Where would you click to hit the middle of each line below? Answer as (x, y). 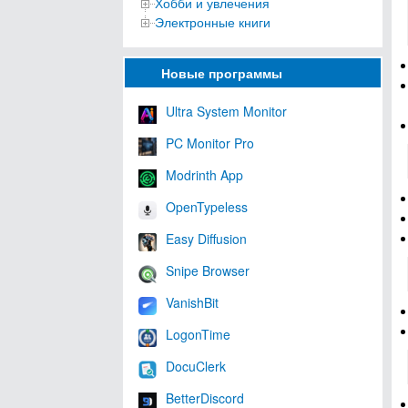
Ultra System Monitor (226, 112)
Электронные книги (213, 22)
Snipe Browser (208, 271)
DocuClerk (196, 367)
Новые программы (222, 73)
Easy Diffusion (206, 239)
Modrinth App (204, 175)
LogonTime (198, 335)
